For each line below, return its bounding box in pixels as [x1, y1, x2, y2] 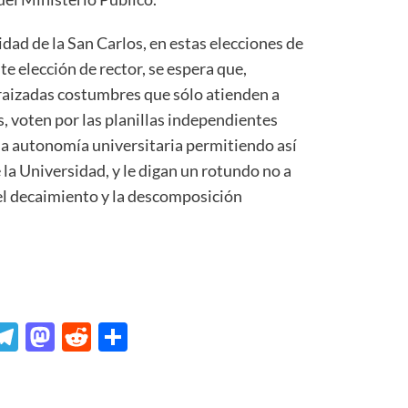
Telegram [18, 318, 136, 354]
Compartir [127, 318, 261, 354]
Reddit [91, 318, 178, 354]
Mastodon [55, 318, 186, 354]
